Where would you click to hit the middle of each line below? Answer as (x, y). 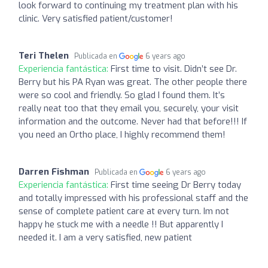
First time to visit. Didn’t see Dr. (174, 68)
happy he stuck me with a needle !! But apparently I (121, 224)
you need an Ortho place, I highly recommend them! (122, 134)
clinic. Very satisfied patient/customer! (96, 18)
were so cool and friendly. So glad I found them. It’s (122, 95)
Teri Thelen (44, 55)
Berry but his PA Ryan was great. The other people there (133, 82)
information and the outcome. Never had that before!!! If (133, 121)
